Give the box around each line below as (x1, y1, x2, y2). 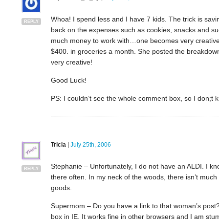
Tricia (50, 141, 66, 149)
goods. (50, 184, 72, 192)
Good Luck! (50, 76, 87, 85)
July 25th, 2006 (70, 141, 111, 149)
